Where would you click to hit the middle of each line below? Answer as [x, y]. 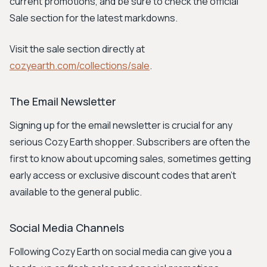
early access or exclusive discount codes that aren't [123, 175]
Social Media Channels [67, 228]
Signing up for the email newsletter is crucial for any [121, 125]
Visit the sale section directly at [77, 49]
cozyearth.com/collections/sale [80, 66]
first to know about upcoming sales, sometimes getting [130, 159]
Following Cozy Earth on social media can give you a [121, 252]
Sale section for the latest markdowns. [94, 18]
